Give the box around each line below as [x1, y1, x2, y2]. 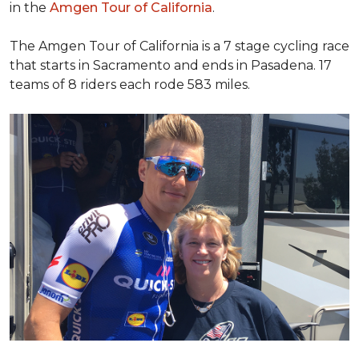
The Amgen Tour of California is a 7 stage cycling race [10, 38, 349, 54]
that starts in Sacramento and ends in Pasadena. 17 [10, 58, 332, 73]
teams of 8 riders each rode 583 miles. [10, 77, 253, 92]
